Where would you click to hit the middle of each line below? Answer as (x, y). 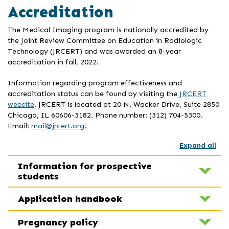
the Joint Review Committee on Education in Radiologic (105, 41)
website (21, 105)
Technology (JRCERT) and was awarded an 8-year (94, 51)
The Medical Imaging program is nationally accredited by (108, 30)
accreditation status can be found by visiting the (94, 94)
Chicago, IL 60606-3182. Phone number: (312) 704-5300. (105, 115)
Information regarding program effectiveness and (95, 83)
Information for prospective (85, 166)
